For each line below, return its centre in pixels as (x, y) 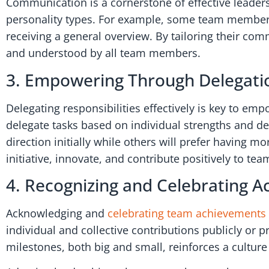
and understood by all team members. (103, 53)
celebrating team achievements (187, 213)
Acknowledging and (57, 213)
